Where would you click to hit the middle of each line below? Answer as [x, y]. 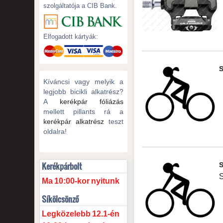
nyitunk [105, 181]
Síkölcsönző [60, 199]
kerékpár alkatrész [74, 121]
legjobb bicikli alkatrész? [83, 91]
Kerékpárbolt [61, 166]
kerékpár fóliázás [92, 101]
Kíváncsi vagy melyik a [83, 81]
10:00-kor [72, 181]
